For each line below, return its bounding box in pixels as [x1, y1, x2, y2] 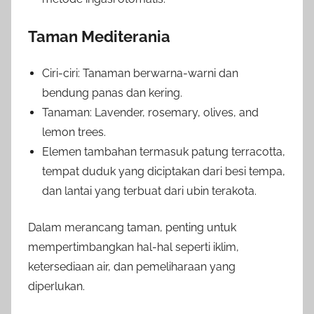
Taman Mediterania [28, 27, 170, 46]
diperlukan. [28, 279, 85, 293]
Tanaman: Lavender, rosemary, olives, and [42, 105, 259, 119]
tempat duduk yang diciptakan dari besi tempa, [42, 164, 285, 178]
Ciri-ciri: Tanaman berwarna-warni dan [42, 66, 238, 80]
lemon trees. [42, 125, 106, 139]
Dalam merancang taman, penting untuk [28, 220, 236, 234]
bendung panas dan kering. [42, 86, 182, 100]
